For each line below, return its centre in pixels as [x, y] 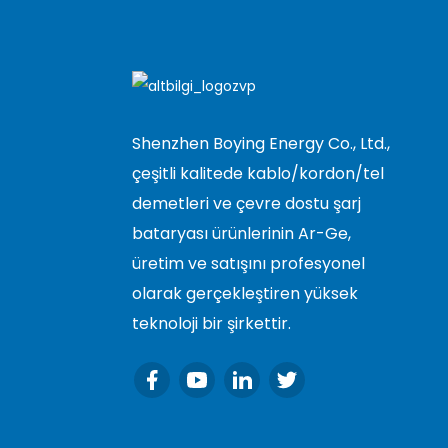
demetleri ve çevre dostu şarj [246, 203]
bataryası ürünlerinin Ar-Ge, [241, 233]
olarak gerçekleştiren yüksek [245, 293]
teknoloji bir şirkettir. [211, 323]
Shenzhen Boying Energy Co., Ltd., [261, 143]
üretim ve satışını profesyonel [248, 263]
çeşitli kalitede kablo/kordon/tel [258, 173]
